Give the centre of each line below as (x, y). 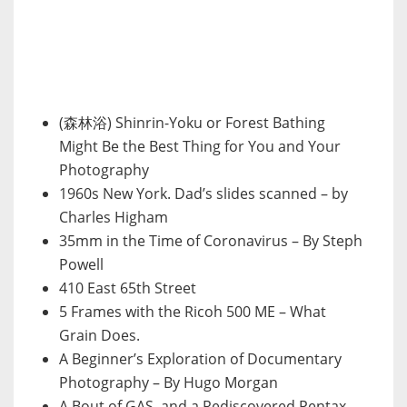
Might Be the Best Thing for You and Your (200, 147)
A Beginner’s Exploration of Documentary (200, 359)
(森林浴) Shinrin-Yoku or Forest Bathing (192, 123)
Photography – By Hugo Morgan (169, 383)
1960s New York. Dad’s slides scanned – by (203, 194)
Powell (81, 265)
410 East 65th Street (128, 288)
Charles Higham (114, 218)
